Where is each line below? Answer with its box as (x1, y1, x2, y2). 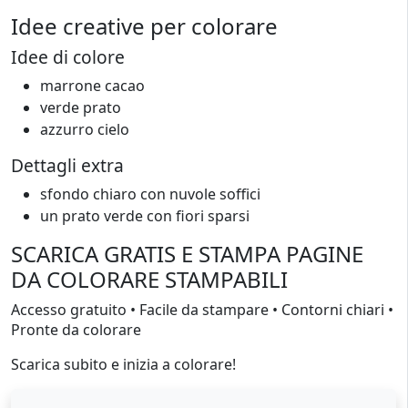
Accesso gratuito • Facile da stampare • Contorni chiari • (11, 300, 393, 320)
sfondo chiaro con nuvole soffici (40, 184, 260, 204)
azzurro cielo (40, 119, 129, 139)
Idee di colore (11, 45, 125, 69)
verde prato (40, 97, 121, 117)
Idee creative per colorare (11, 11, 278, 41)
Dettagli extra (11, 153, 124, 178)
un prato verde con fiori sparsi (40, 206, 250, 226)
